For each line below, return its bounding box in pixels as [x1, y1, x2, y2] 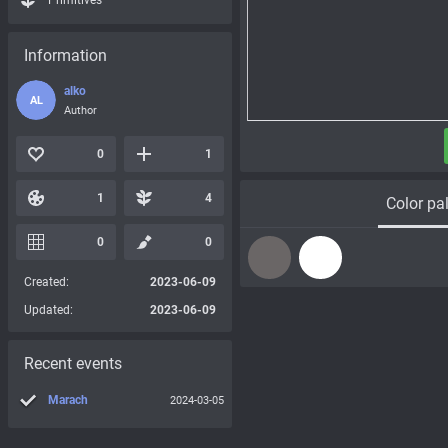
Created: [24, 275, 69, 289]
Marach [48, 393, 88, 407]
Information [24, 46, 107, 65]
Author [64, 103, 97, 117]
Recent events [24, 354, 122, 373]
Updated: [24, 303, 73, 317]
